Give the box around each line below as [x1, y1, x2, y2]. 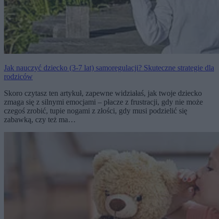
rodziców [4, 72, 33, 81]
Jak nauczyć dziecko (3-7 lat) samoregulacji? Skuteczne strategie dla [4, 64, 214, 72]
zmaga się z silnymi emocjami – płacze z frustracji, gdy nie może [4, 98, 203, 107]
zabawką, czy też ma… [4, 115, 76, 124]
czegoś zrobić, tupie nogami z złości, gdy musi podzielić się [4, 107, 187, 115]
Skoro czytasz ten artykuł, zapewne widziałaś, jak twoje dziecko [4, 89, 202, 98]
